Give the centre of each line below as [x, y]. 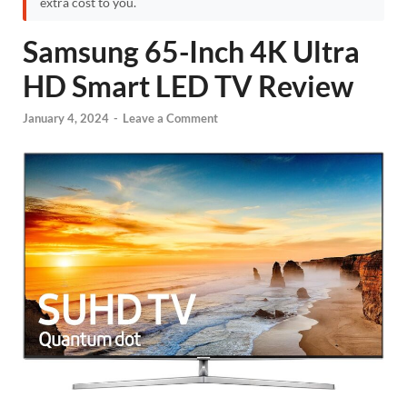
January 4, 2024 [66, 119]
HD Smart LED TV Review [188, 86]
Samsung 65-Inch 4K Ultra [191, 51]
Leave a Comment [170, 119]
